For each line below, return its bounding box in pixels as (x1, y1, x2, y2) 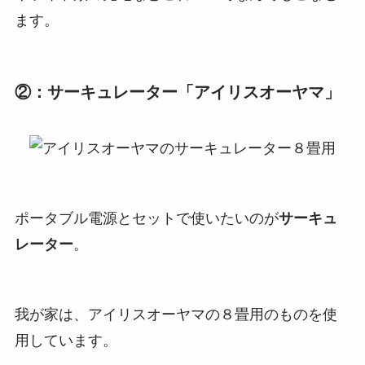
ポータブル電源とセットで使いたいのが (14, 210, 279, 227)
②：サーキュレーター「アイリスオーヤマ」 (14, 83, 341, 101)
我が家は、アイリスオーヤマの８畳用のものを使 (14, 306, 337, 323)
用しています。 (14, 332, 117, 349)
